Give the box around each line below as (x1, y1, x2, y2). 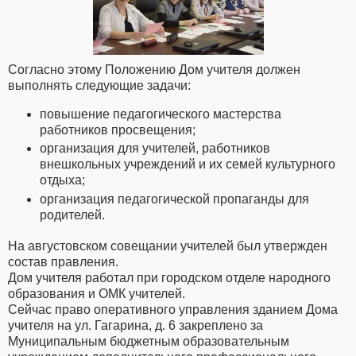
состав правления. (8, 254, 118, 269)
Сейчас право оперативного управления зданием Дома (8, 302, 338, 316)
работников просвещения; (40, 123, 195, 137)
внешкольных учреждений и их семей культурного (40, 157, 335, 172)
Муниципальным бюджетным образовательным (8, 334, 289, 348)
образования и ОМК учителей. (8, 286, 188, 300)
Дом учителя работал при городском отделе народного (8, 270, 331, 284)
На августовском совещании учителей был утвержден (8, 238, 327, 253)
